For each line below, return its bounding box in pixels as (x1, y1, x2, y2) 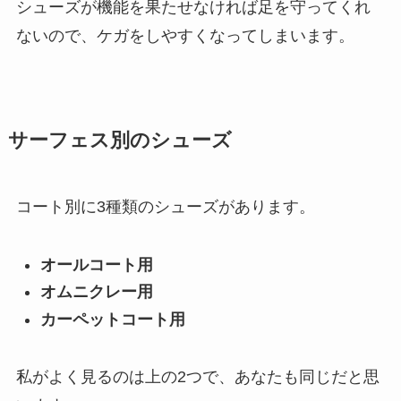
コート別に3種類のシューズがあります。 (15, 197, 315, 216)
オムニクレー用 (39, 283, 153, 302)
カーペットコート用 (39, 310, 185, 328)
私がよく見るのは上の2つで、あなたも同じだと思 (15, 368, 380, 387)
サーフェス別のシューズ (7, 129, 232, 151)
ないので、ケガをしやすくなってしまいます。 (15, 26, 354, 45)
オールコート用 (39, 255, 153, 274)
